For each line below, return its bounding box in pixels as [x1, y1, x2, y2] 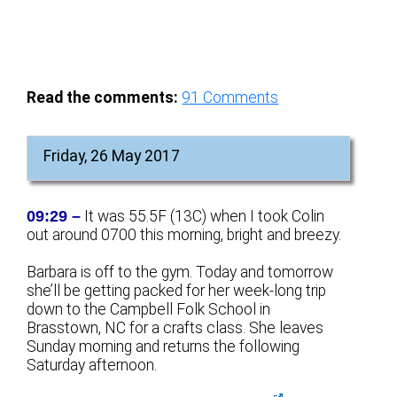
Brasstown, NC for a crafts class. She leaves [27, 318, 324, 337]
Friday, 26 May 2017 [43, 146, 181, 165]
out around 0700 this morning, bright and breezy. [27, 225, 342, 244]
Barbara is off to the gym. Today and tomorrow [27, 262, 334, 281]
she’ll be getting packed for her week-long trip [27, 281, 327, 300]
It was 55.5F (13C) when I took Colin [81, 206, 325, 225]
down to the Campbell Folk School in [27, 300, 271, 318]
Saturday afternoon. [27, 355, 158, 374]
